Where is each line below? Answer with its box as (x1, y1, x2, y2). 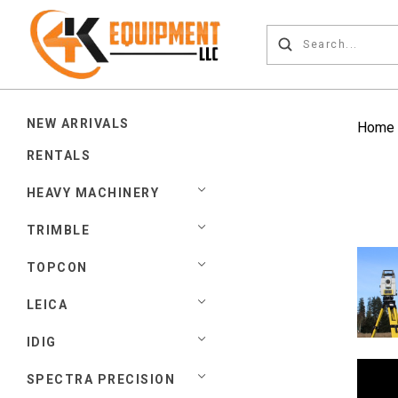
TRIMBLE (27, 222, 91, 237)
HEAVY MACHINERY (27, 185, 160, 200)
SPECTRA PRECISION (27, 371, 176, 386)
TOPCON (27, 259, 88, 275)
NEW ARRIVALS (27, 116, 130, 131)
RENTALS (27, 147, 92, 163)
